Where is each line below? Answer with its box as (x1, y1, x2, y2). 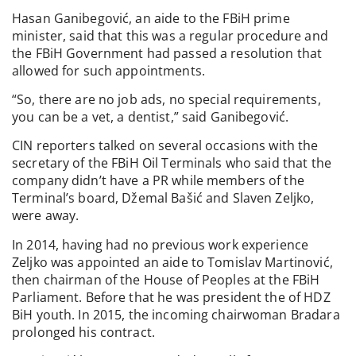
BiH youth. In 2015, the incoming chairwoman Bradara (12, 305, 340, 323)
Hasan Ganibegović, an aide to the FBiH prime (12, 9, 290, 27)
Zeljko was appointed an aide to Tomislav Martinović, (12, 253, 333, 271)
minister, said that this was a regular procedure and (12, 26, 328, 44)
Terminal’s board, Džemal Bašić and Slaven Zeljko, (12, 189, 315, 207)
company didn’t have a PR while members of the (12, 172, 304, 190)
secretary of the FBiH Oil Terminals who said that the (12, 154, 331, 172)
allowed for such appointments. (12, 61, 205, 79)
